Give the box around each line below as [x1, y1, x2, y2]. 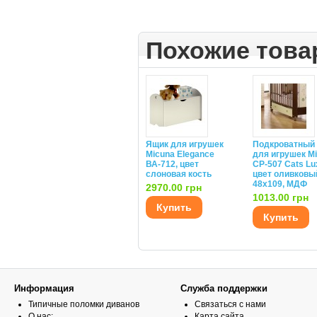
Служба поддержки [180, 283, 267, 294]
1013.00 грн [253, 192, 309, 203]
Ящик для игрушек [146, 139, 224, 149]
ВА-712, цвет [146, 159, 199, 169]
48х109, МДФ [253, 179, 307, 189]
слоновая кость [146, 169, 212, 179]
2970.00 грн [146, 182, 202, 193]
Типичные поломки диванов [28, 299, 139, 309]
